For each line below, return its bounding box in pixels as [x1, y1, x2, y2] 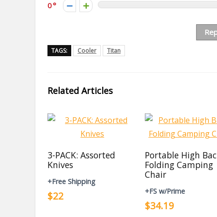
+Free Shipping [47, 177, 96, 186]
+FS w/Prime [145, 186, 186, 196]
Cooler [77, 46, 96, 55]
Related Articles [47, 85, 113, 96]
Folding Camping [145, 159, 214, 170]
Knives [47, 159, 74, 170]
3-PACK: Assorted [47, 149, 116, 161]
